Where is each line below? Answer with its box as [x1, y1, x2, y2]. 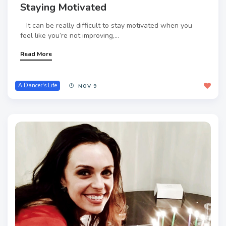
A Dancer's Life [18, 82, 57, 90]
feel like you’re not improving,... [20, 31, 119, 41]
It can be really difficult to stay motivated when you [20, 21, 192, 31]
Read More [20, 50, 52, 59]
